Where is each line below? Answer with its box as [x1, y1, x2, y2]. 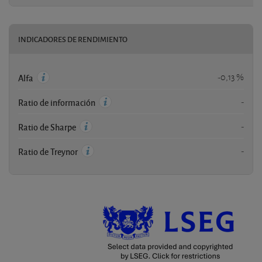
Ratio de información [18, 96, 97, 108]
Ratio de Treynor [18, 145, 80, 157]
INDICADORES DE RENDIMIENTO [18, 33, 127, 44]
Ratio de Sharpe [18, 120, 78, 133]
